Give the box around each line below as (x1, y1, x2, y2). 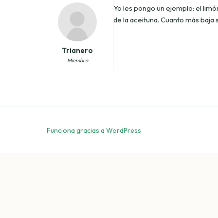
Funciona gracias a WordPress (46, 126, 141, 135)
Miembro (67, 56, 88, 64)
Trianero (62, 45, 93, 55)
